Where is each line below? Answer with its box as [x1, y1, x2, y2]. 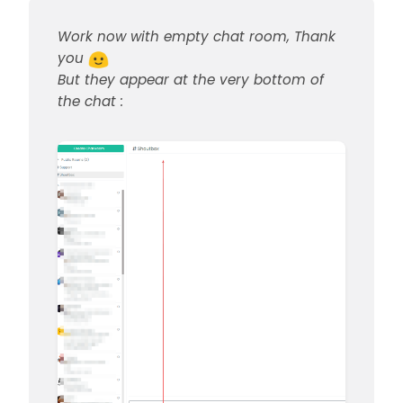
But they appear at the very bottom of [58, 70, 324, 90]
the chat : [58, 92, 123, 112]
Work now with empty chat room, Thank [58, 27, 336, 47]
